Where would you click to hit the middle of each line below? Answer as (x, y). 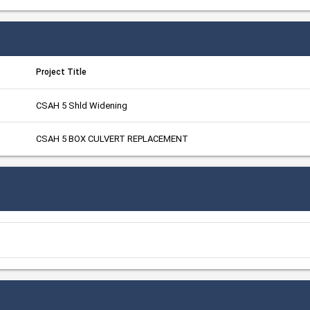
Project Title (61, 72)
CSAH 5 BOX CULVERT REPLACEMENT (112, 139)
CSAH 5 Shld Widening (82, 106)
